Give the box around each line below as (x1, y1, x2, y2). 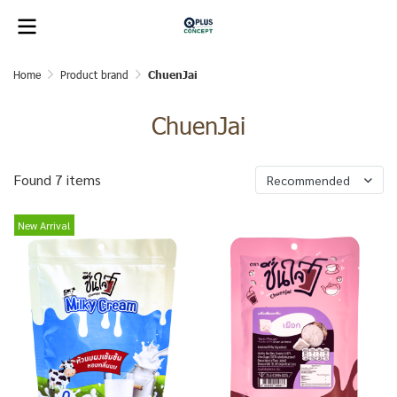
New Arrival (18, 217, 71, 232)
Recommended (267, 172, 350, 188)
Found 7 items (13, 170, 101, 189)
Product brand (60, 67, 128, 82)
